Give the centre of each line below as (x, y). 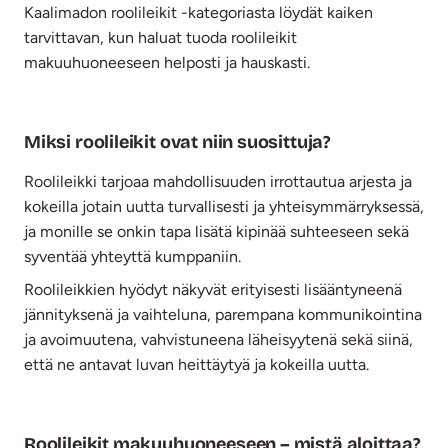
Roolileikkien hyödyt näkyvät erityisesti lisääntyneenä (213, 289)
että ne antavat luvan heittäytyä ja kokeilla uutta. (196, 364)
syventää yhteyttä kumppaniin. (132, 256)
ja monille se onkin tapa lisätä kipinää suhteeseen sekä (216, 231)
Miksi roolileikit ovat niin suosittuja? (177, 141)
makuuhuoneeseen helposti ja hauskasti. (167, 62)
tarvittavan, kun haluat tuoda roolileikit (160, 37)
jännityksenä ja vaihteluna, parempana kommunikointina (223, 314)
